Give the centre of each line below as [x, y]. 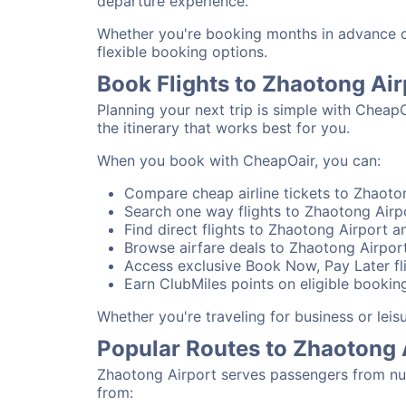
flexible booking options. [182, 52]
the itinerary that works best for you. [223, 128]
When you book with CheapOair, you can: [239, 160]
